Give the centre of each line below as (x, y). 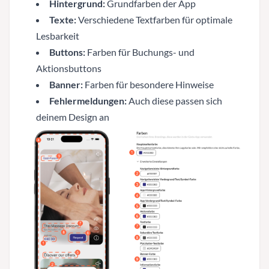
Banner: (66, 84)
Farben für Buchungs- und (140, 52)
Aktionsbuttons (69, 68)
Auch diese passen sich (174, 100)
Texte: (63, 19)
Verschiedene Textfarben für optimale (154, 19)
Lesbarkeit (58, 35)
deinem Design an (73, 116)
